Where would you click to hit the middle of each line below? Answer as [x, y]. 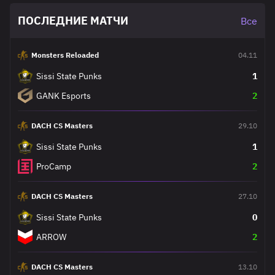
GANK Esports [64, 96]
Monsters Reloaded [65, 55]
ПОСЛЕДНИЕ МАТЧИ [73, 21]
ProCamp [54, 166]
